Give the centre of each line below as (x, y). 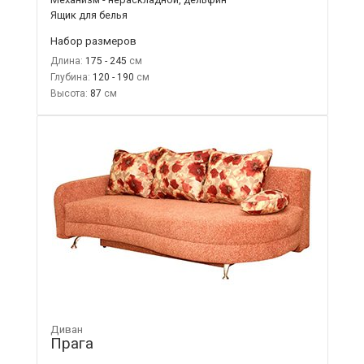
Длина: (66, 61)
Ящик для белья (89, 15)
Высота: (69, 94)
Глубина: (70, 78)
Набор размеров (93, 41)
